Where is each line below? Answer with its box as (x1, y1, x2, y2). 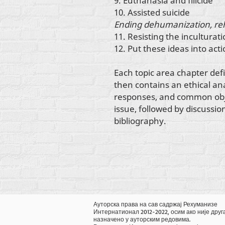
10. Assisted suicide (114, 6, 190, 18)
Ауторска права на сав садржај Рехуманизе (93, 200, 217, 208)
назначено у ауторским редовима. (93, 215, 190, 223)
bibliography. (114, 115, 168, 127)
